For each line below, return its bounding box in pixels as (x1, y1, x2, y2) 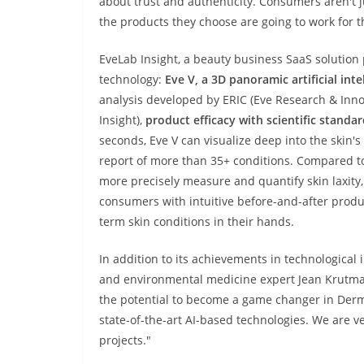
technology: (99, 71, 165, 88)
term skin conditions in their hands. (99, 214, 294, 230)
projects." (99, 332, 154, 349)
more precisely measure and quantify (99, 173, 304, 189)
